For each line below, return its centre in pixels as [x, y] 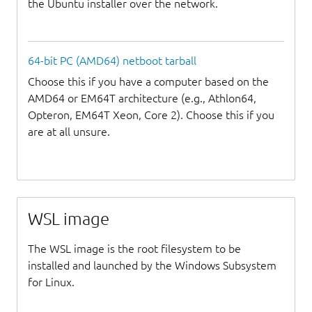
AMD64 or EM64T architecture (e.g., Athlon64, [142, 99]
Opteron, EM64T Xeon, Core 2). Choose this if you [151, 115]
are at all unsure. [69, 132]
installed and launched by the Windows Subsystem [152, 266]
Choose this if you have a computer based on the [148, 82]
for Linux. [51, 282]
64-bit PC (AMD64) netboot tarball [112, 61]
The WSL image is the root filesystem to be [134, 249]
